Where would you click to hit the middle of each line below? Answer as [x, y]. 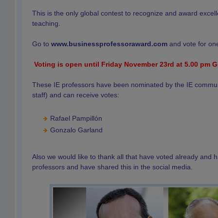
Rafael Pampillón [76, 118]
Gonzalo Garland [76, 130]
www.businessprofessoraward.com [109, 44]
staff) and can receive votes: [76, 95]
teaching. [46, 23]
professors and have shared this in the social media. [112, 167]
